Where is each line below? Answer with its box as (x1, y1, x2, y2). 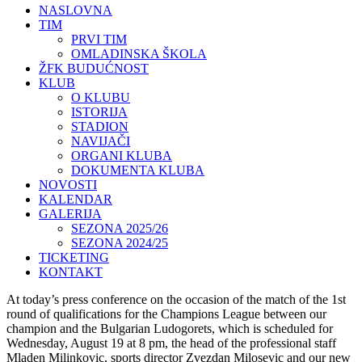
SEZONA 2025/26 (71, 221, 168, 235)
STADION (71, 120, 128, 133)
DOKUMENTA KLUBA (71, 163, 204, 177)
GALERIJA (39, 207, 102, 221)
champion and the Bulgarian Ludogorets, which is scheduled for (6, 322, 333, 335)
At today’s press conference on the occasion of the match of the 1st (6, 293, 346, 306)
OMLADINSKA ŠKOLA (71, 47, 207, 61)
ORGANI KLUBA (71, 149, 172, 162)
